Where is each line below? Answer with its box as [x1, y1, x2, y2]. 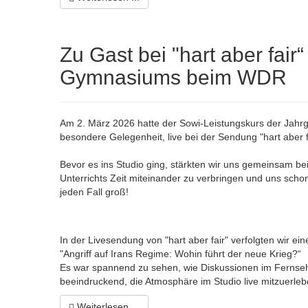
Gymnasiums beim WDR [60, 66, 287, 89]
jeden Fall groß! [60, 186, 129, 198]
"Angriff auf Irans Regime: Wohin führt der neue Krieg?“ [60, 248, 301, 260]
